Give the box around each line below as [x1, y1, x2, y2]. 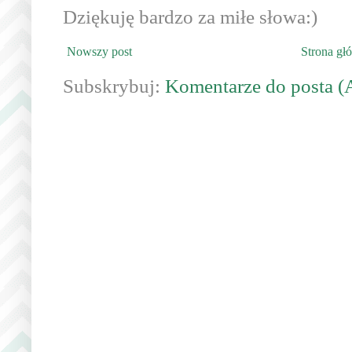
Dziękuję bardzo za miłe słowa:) [63, 6, 317, 28]
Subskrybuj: [63, 75, 165, 97]
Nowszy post [67, 45, 132, 59]
